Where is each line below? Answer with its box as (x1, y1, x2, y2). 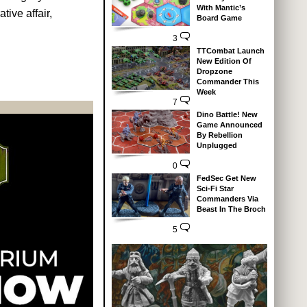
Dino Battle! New (196, 110, 258, 119)
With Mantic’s (196, 3, 245, 12)
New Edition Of (196, 56, 251, 65)
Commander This (196, 77, 259, 86)
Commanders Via (196, 194, 258, 203)
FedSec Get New (196, 173, 256, 182)
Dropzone (196, 66, 232, 75)
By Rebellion (196, 130, 243, 139)
